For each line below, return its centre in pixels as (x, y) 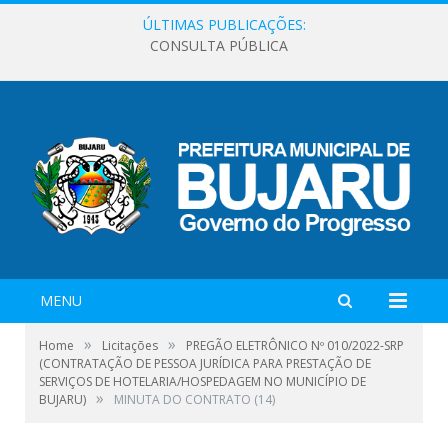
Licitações (130, 345)
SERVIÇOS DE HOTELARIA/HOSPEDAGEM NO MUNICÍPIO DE (202, 381)
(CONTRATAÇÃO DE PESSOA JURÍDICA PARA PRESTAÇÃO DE (205, 363)
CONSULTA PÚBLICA (219, 46)
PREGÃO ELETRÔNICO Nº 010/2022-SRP (295, 345)
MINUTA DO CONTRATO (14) (194, 399)
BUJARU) (62, 399)
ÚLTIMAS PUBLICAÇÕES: (224, 24)
